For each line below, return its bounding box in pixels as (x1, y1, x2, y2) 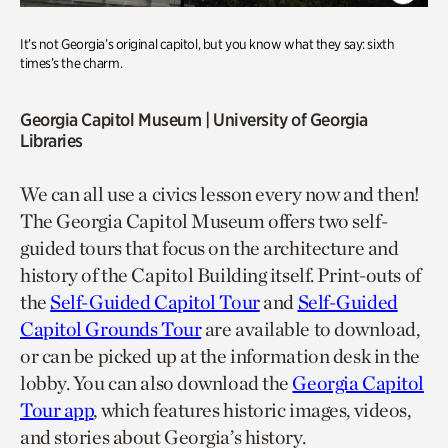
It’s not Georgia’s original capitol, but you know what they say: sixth (20, 35, 395, 52)
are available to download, (201, 316, 420, 341)
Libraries (20, 129, 84, 151)
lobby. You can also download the (20, 370, 293, 395)
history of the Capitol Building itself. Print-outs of (20, 262, 421, 287)
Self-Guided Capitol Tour (50, 289, 260, 314)
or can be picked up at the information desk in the (20, 343, 420, 368)
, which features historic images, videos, (93, 397, 411, 422)
